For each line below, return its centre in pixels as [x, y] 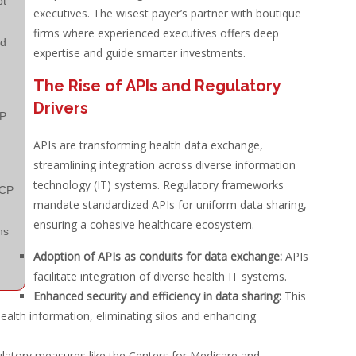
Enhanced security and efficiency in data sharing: [157, 296]
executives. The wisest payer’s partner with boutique [167, 13]
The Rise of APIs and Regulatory [157, 86]
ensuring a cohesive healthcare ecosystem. [143, 224]
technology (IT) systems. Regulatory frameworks [158, 185]
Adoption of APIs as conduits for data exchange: [157, 256]
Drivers [60, 108]
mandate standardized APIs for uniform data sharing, [170, 205]
